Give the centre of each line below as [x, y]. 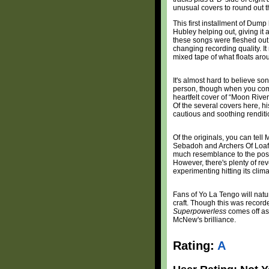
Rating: [195, 246]
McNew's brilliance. [204, 220]
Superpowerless [200, 211]
